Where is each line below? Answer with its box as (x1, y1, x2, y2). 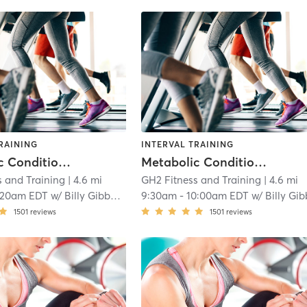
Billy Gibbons (64, 189, 111, 203)
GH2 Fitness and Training (141, 173, 262, 187)
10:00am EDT (186, 189, 249, 203)
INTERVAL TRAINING (141, 138, 234, 149)
